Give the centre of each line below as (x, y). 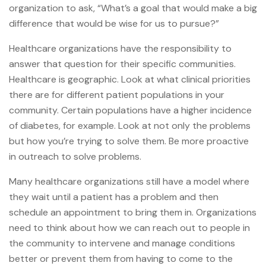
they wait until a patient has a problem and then (114, 197)
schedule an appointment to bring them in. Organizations (133, 212)
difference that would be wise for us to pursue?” (115, 23)
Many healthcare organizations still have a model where (129, 181)
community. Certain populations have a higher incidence (130, 110)
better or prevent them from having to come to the (121, 258)
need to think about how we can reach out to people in (129, 227)
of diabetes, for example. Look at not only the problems (130, 125)
